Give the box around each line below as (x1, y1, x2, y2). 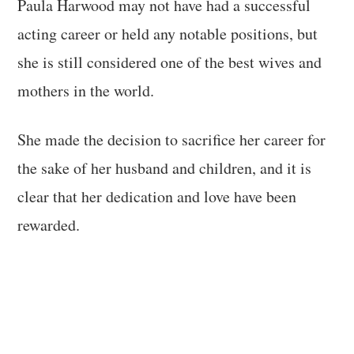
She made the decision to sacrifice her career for (17, 128, 326, 150)
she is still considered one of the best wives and (17, 51, 322, 73)
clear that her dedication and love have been (17, 185, 297, 207)
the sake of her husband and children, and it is (17, 156, 312, 179)
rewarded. (17, 213, 81, 235)
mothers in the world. (17, 79, 155, 101)
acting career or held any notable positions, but (17, 22, 318, 44)
